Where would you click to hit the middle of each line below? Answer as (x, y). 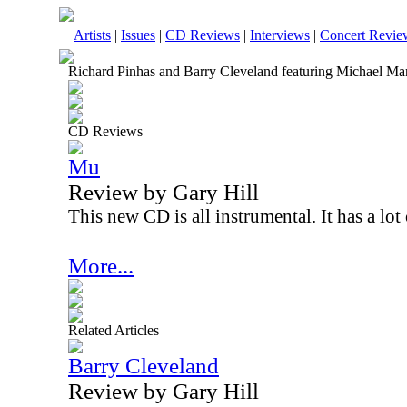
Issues (138, 35)
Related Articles (114, 330)
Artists (92, 35)
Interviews (280, 35)
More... (101, 266)
